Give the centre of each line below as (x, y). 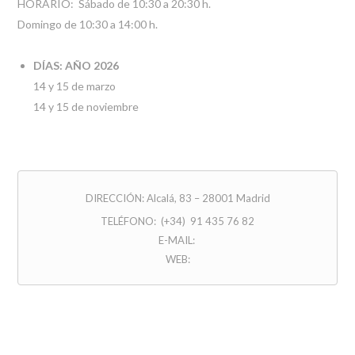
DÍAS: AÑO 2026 (76, 65)
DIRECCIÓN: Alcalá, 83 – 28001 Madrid (177, 198)
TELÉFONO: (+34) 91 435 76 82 (177, 221)
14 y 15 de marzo (75, 86)
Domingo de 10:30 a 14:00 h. (88, 25)
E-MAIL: (177, 240)
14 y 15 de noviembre (86, 106)
